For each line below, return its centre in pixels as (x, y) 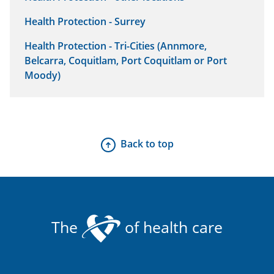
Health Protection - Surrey (85, 22)
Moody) (43, 76)
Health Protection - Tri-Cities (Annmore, (116, 46)
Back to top (147, 144)
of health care (172, 227)
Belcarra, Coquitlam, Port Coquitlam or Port (126, 61)
